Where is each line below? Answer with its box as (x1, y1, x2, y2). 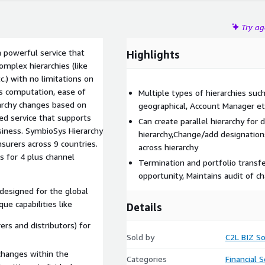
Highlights (127, 48, 180, 61)
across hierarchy (138, 142, 198, 152)
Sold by (127, 232, 154, 242)
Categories (127, 254, 167, 264)
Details (127, 201, 162, 214)
